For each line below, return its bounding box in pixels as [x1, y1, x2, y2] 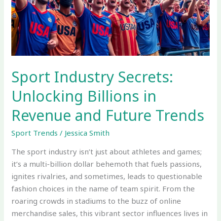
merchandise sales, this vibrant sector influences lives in [11, 208, 208, 218]
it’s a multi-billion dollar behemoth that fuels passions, [11, 158, 202, 169]
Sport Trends [11, 127, 58, 138]
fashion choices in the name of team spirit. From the [11, 183, 195, 193]
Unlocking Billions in [11, 85, 157, 106]
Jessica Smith [65, 127, 110, 138]
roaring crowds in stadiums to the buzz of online [11, 195, 182, 206]
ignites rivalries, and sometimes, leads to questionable [11, 171, 203, 181]
